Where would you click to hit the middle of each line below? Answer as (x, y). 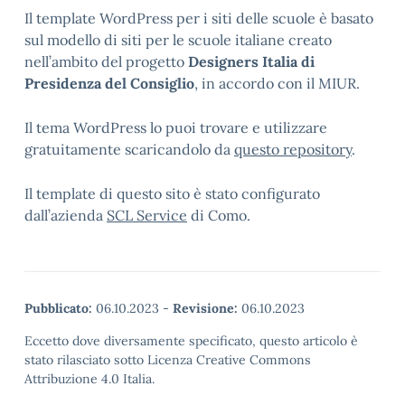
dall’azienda (66, 215)
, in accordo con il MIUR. (277, 83)
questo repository (293, 149)
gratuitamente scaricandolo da (129, 149)
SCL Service (147, 215)
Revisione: (205, 308)
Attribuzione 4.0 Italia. (89, 379)
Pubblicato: (58, 308)
